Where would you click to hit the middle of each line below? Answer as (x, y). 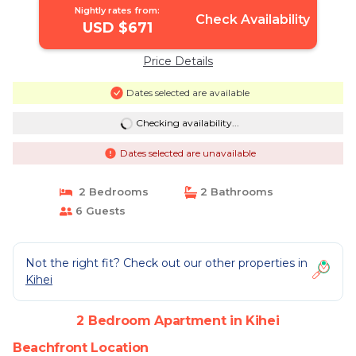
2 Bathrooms (235, 192)
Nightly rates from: (118, 10)
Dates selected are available (188, 93)
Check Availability (252, 19)
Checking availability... (187, 123)
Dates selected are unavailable (188, 153)
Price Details (178, 61)
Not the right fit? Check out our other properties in (166, 263)
